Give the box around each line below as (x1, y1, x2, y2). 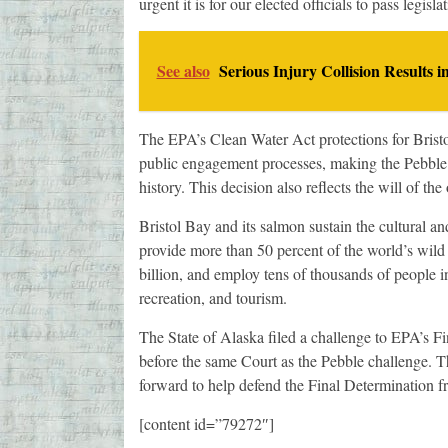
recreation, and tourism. (138, 287, 287, 309)
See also (156, 59, 210, 83)
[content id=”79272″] (138, 413, 274, 435)
